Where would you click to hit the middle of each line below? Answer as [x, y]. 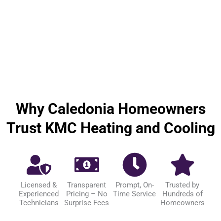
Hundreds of [182, 194]
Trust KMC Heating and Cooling [110, 128]
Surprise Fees [87, 203]
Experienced [39, 194]
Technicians [39, 203]
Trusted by [182, 185]
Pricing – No [87, 194]
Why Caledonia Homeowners [110, 109]
